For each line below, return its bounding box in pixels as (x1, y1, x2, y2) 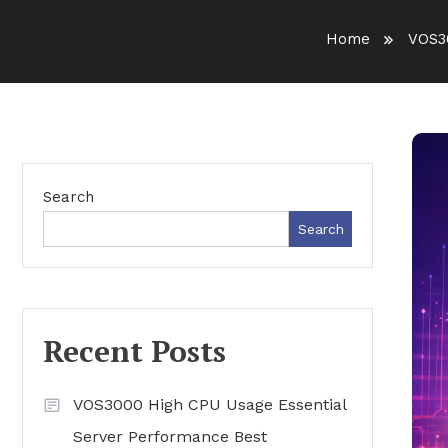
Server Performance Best (73, 427, 267, 446)
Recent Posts (43, 331, 226, 371)
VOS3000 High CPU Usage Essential (73, 395, 346, 414)
